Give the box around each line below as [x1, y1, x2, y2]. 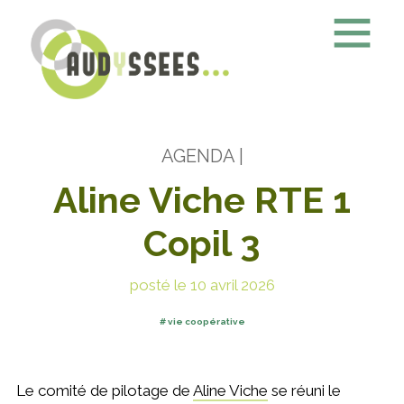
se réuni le [267, 381, 341, 400]
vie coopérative [167, 317, 245, 327]
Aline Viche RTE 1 [53, 179, 351, 222]
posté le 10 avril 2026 [129, 276, 275, 295]
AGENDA [161, 145, 234, 168]
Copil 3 [143, 222, 261, 265]
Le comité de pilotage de [15, 381, 193, 400]
